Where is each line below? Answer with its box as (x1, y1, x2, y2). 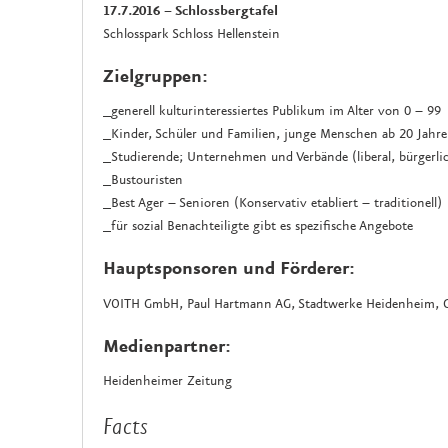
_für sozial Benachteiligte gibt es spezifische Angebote (103, 218, 413, 235)
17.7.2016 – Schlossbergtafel (103, 2, 278, 19)
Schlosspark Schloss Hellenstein (103, 25, 280, 42)
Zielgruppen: (103, 66, 208, 88)
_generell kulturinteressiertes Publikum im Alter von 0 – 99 (103, 103, 441, 120)
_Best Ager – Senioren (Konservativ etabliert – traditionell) (103, 195, 442, 212)
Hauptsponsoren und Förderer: (103, 259, 355, 281)
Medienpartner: (103, 336, 231, 358)
